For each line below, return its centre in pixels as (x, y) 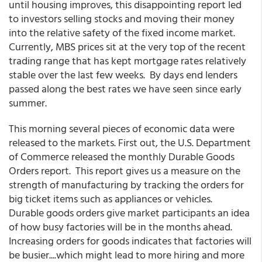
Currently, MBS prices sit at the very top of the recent (127, 46)
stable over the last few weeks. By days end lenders (123, 75)
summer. (29, 103)
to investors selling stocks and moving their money (122, 18)
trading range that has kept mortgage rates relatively (127, 61)
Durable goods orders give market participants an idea (129, 213)
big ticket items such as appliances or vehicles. (113, 199)
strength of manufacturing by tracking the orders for (126, 185)
